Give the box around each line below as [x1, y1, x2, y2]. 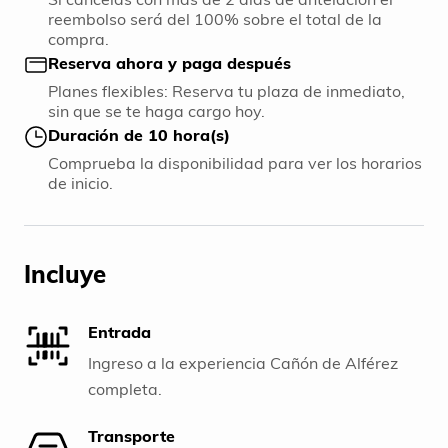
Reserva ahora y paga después [48, 53, 291, 74]
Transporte [88, 425, 175, 446]
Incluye [24, 258, 106, 289]
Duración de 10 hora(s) [48, 125, 230, 146]
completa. [88, 378, 162, 399]
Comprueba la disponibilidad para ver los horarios [48, 153, 422, 174]
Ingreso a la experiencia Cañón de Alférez [88, 352, 398, 373]
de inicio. [48, 173, 113, 194]
